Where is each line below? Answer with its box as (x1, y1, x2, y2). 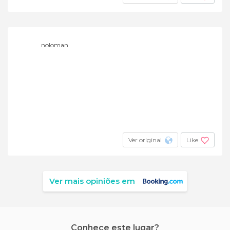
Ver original (128, 136, 162, 144)
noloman (41, 41, 68, 49)
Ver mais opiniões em (49, 176, 135, 186)
